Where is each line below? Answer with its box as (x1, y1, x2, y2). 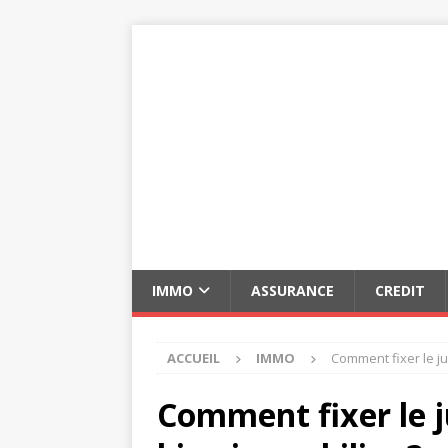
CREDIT (375, 281, 425, 300)
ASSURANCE (251, 281, 334, 300)
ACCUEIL (167, 349, 220, 367)
